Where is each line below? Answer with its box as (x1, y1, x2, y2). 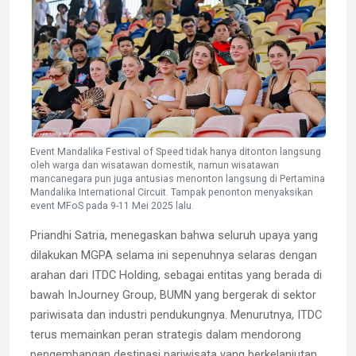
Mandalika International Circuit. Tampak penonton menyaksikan (30, 186, 313, 198)
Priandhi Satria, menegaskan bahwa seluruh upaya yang (30, 227, 318, 242)
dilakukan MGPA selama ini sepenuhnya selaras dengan (30, 247, 317, 262)
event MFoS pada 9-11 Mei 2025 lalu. (30, 199, 194, 211)
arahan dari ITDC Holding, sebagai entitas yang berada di (30, 267, 322, 282)
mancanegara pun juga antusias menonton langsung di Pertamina (30, 172, 325, 184)
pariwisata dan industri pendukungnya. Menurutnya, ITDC (30, 307, 322, 322)
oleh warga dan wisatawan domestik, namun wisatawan (30, 159, 279, 171)
